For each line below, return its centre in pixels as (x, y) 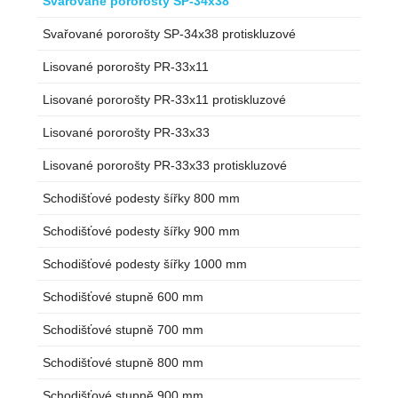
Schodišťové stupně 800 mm (123, 363)
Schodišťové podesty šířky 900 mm (141, 231)
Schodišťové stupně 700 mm (123, 330)
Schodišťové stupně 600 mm (123, 297)
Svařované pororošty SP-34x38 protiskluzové (169, 34)
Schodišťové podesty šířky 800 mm (141, 199)
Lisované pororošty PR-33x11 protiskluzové (164, 100)
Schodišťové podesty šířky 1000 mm (145, 264)
